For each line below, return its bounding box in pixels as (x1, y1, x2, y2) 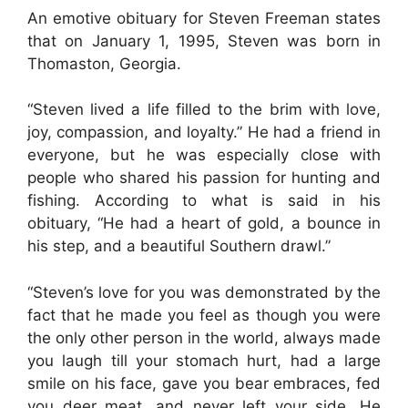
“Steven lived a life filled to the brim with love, (27, 100, 381, 118)
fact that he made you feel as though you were (27, 305, 381, 324)
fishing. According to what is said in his (27, 191, 381, 209)
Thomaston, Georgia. (27, 54, 181, 73)
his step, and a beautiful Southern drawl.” (27, 237, 331, 255)
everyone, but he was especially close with (27, 146, 381, 164)
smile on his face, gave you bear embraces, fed (27, 373, 381, 393)
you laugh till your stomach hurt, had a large (27, 351, 381, 370)
